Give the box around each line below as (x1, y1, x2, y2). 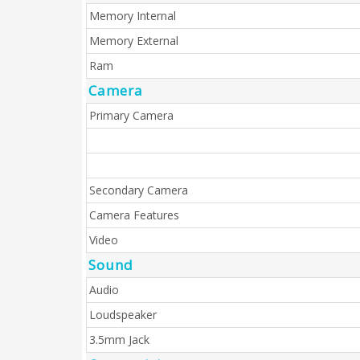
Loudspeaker (89, 307, 157, 322)
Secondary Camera (89, 182, 188, 198)
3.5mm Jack (89, 332, 149, 347)
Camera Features (89, 207, 179, 223)
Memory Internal (89, 8, 176, 23)
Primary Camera (89, 108, 174, 123)
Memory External (89, 33, 178, 48)
